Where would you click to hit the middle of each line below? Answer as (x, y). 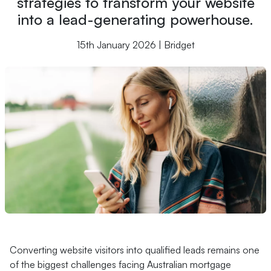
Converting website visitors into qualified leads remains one (135, 250)
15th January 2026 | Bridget (135, 45)
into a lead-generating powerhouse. (135, 19)
